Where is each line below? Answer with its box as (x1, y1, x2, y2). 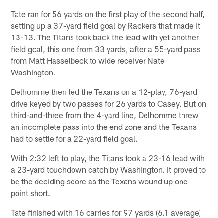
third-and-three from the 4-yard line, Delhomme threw (11, 109, 199, 120)
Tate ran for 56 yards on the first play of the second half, (11, 8, 205, 18)
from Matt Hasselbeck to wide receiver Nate (11, 55, 165, 65)
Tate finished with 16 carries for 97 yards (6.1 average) (11, 207, 201, 217)
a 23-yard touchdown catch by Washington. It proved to (11, 164, 206, 174)
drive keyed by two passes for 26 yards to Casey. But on (11, 98, 207, 108)
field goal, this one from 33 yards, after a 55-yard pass (11, 43, 201, 54)
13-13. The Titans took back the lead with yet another (11, 32, 199, 42)
